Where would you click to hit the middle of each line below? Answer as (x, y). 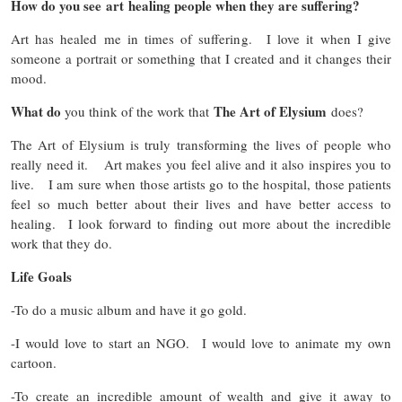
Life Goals (41, 277)
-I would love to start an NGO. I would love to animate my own (201, 343)
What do (36, 112)
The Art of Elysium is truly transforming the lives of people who (201, 145)
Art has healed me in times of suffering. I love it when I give (201, 39)
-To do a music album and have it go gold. (133, 310)
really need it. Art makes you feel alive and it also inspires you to (201, 165)
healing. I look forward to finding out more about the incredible (201, 224)
